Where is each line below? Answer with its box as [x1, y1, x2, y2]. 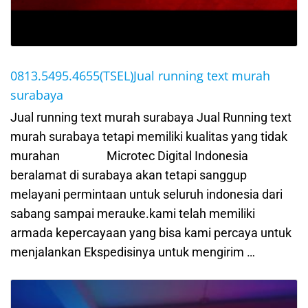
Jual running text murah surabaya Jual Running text [10, 109, 291, 124]
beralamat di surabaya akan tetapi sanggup [10, 167, 247, 182]
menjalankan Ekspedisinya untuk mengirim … [10, 244, 255, 259]
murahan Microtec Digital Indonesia [10, 148, 248, 163]
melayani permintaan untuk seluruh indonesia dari [10, 186, 283, 201]
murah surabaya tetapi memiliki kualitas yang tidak [10, 129, 287, 144]
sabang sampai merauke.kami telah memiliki [10, 206, 255, 221]
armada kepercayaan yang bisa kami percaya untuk [10, 225, 291, 240]
